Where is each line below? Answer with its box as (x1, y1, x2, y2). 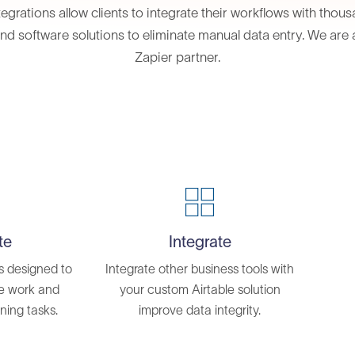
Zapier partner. (135, 50, 220, 64)
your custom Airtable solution (119, 282, 281, 296)
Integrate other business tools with (105, 261, 295, 276)
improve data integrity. (139, 303, 261, 317)
